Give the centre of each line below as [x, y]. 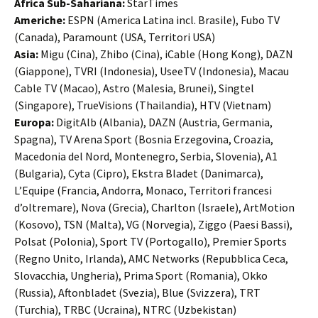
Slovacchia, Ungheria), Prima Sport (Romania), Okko [141, 275]
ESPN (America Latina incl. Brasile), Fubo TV [172, 20]
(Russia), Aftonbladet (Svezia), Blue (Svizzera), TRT [137, 292]
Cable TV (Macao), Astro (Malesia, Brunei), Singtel [134, 88]
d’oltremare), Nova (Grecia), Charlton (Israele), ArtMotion [154, 207]
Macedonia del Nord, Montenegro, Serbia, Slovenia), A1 [146, 156]
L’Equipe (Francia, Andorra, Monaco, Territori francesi [143, 190]
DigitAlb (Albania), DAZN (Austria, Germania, [164, 122]
